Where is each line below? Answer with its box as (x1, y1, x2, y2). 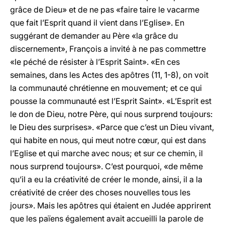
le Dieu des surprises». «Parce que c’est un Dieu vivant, (10, 122, 214, 132)
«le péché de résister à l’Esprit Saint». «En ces (10, 57, 180, 67)
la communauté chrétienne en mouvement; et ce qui (10, 83, 202, 93)
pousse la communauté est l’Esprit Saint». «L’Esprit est (10, 96, 211, 106)
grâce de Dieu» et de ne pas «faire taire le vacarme (10, 5, 199, 15)
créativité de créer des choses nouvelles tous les (10, 187, 190, 197)
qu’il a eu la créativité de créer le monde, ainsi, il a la (10, 174, 202, 184)
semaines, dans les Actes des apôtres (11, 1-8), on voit (10, 70, 208, 80)
